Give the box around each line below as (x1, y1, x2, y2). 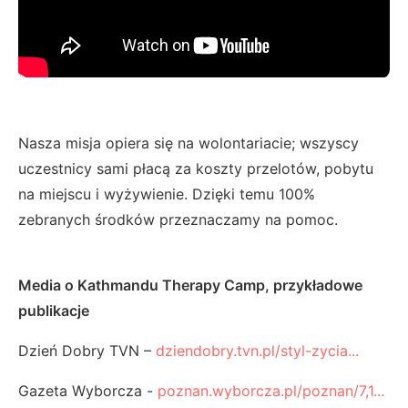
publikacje (18, 301, 89, 321)
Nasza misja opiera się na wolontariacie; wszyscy (18, 134, 359, 153)
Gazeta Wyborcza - (18, 382, 158, 401)
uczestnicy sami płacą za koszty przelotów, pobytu (18, 159, 373, 178)
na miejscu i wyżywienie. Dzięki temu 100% (18, 185, 315, 204)
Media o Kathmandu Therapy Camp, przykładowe (18, 276, 362, 295)
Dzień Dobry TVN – (18, 342, 156, 361)
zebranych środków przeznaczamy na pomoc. (18, 210, 338, 229)
